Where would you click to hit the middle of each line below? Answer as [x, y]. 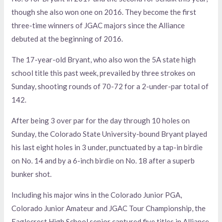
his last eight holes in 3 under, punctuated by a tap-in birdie [107, 147]
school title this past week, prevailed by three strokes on [104, 73]
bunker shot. [32, 174]
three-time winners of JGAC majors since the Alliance [98, 26]
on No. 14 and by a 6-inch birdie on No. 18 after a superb [103, 161]
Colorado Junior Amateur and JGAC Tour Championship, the [109, 208]
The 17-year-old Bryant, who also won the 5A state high [104, 60]
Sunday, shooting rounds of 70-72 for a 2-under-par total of [110, 86]
